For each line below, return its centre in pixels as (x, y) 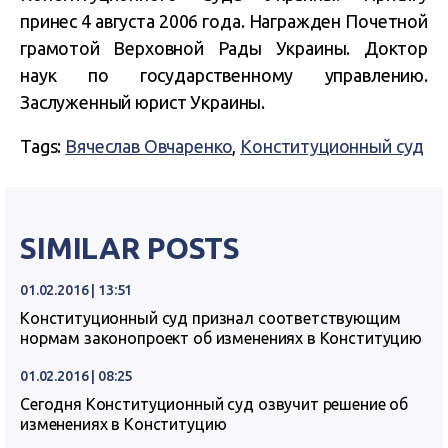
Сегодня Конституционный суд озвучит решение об (214, 403)
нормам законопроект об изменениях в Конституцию (221, 337)
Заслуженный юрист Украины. (143, 101)
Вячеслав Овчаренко (149, 145)
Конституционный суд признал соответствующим (210, 317)
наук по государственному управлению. (224, 74)
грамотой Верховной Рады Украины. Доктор (224, 47)
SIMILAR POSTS (130, 247)
